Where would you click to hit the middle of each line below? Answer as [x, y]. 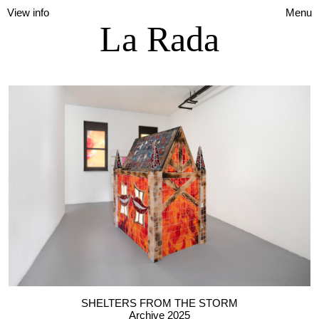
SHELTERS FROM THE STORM [159, 303]
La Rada [159, 39]
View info [28, 12]
